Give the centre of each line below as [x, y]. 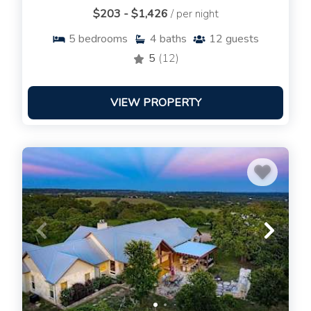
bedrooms [103, 39]
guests [242, 39]
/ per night [194, 14]
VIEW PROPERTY [155, 103]
